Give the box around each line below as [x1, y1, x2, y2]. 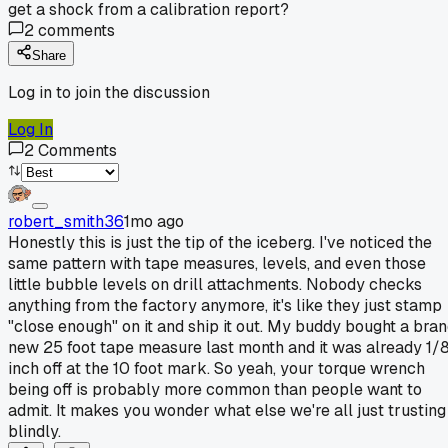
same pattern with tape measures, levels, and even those [8, 252, 426, 274]
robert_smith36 [8, 210, 124, 232]
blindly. [8, 420, 61, 442]
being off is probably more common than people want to [8, 378, 422, 400]
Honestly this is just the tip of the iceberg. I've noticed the [8, 231, 432, 253]
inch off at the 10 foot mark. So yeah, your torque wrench [8, 357, 425, 379]
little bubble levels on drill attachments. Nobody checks [8, 273, 422, 295]
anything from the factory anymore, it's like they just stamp [8, 294, 442, 316]
